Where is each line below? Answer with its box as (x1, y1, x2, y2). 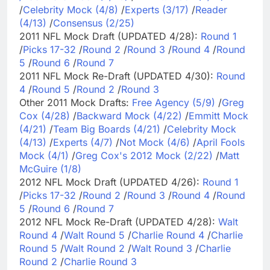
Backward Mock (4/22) (77, 109, 182, 122)
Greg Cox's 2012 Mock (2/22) (75, 149, 213, 162)
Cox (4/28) (19, 109, 70, 122)
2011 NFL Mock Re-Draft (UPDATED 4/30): (19, 69, 216, 82)
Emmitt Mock (189, 109, 248, 122)
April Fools (196, 136, 245, 148)
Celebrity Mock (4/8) (23, 3, 118, 16)
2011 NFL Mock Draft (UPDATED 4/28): (19, 30, 201, 42)
